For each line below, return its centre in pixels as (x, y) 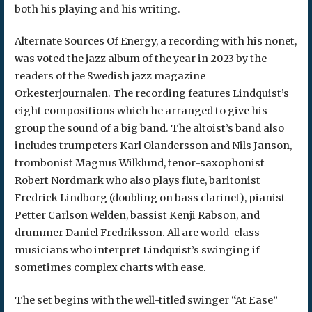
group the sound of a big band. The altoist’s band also (149, 128)
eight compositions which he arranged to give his (141, 111)
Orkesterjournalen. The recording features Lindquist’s (151, 94)
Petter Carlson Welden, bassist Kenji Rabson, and (137, 216)
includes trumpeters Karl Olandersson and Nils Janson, (153, 146)
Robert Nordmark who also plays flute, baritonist (137, 181)
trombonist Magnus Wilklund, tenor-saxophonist (139, 163)
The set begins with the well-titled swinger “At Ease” (146, 300)
